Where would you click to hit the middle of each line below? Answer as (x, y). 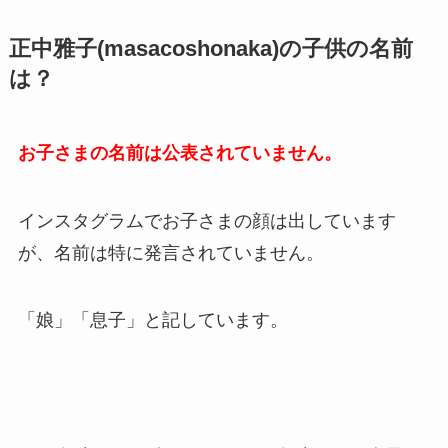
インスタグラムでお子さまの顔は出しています (206, 220)
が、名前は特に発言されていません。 (170, 252)
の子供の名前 (345, 48)
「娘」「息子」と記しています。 (152, 320)
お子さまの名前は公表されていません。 (179, 152)
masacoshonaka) (191, 48)
